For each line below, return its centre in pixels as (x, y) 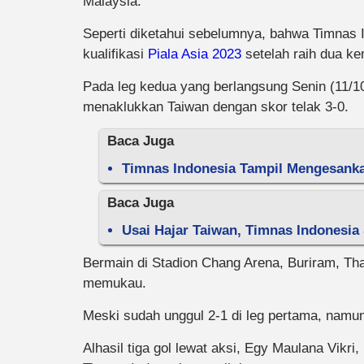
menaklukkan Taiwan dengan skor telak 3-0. (216, 107)
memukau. (115, 283)
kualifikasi (115, 54)
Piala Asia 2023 (195, 54)
